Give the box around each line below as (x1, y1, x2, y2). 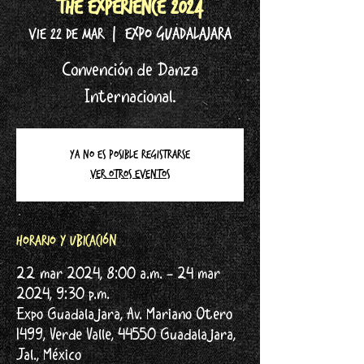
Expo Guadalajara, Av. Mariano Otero (16, 308, 232, 323)
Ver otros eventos (90, 167, 170, 181)
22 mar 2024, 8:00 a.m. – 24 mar (16, 267, 220, 282)
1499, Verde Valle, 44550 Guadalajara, (16, 328, 236, 343)
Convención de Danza (62, 63, 198, 79)
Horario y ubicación (16, 232, 117, 249)
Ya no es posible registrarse (70, 147, 190, 162)
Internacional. (84, 90, 175, 106)
